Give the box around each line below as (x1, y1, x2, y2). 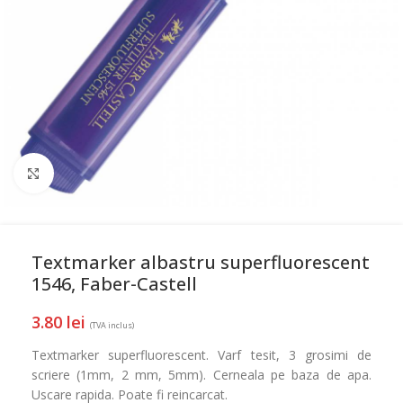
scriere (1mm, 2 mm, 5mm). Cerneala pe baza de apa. (31, 366, 372, 383)
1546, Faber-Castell (31, 272, 197, 296)
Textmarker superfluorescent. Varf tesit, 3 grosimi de (31, 346, 372, 363)
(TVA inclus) (90, 319, 134, 331)
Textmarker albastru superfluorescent (31, 250, 370, 274)
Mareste (53, 165, 98, 181)
